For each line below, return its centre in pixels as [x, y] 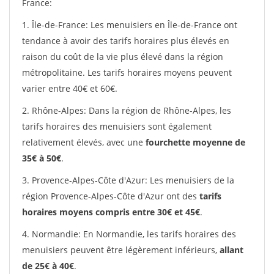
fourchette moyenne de [195, 142]
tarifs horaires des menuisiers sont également [117, 126]
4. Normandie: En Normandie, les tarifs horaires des [129, 234]
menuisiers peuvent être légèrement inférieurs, [121, 250]
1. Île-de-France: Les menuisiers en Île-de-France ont [130, 25]
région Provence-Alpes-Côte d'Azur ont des [111, 196]
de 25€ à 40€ [48, 266]
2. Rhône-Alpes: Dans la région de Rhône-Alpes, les [127, 110]
